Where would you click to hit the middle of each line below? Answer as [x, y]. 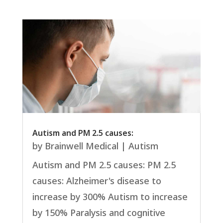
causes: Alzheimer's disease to [97, 182]
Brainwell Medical [81, 147]
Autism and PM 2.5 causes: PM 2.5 [104, 166]
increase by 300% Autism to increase [110, 198]
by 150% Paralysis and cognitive [99, 214]
